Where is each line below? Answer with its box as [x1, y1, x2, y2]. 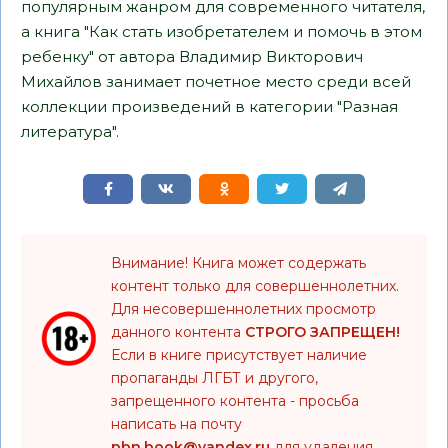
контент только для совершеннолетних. [111, 277, 399, 295]
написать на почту [111, 415, 242, 433]
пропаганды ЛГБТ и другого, [111, 369, 318, 387]
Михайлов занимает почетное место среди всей [21, 72, 411, 91]
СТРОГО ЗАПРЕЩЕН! [245, 323, 400, 341]
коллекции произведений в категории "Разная [21, 97, 398, 116]
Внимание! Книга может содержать [111, 254, 366, 272]
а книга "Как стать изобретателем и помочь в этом [21, 22, 422, 41]
